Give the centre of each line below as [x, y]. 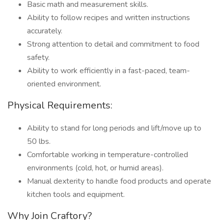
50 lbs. [39, 141]
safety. [38, 57]
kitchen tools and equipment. [76, 194]
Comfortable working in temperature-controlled [108, 155]
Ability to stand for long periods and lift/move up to [114, 128]
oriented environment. [64, 84]
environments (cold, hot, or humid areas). [95, 168]
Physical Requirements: [60, 105]
